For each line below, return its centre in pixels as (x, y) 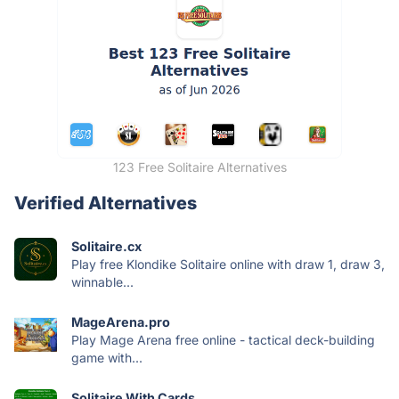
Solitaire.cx (106, 246)
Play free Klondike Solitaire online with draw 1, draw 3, (228, 264)
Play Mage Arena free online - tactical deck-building (223, 339)
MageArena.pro (121, 322)
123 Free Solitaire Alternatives (199, 167)
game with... (107, 357)
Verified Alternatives (106, 203)
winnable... (102, 281)
